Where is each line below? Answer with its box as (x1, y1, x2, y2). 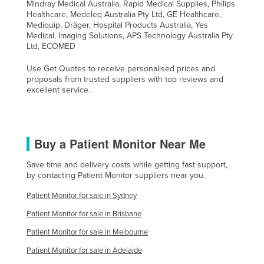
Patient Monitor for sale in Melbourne (27, 227, 148, 237)
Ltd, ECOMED (27, 41, 75, 51)
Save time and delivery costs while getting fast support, (27, 159, 227, 170)
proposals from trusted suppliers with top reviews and (27, 74, 223, 84)
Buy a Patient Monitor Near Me (34, 134, 206, 152)
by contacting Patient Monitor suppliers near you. (27, 170, 205, 180)
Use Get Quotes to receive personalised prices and (27, 63, 215, 74)
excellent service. (27, 84, 90, 95)
